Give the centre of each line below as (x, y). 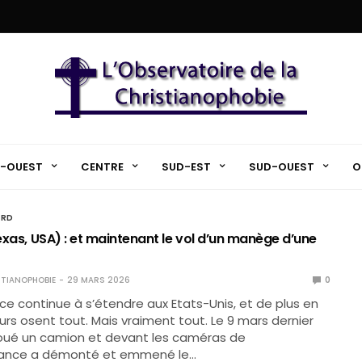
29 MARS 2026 (98, 280)
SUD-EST (186, 166)
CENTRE (102, 166)
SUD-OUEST (281, 166)
